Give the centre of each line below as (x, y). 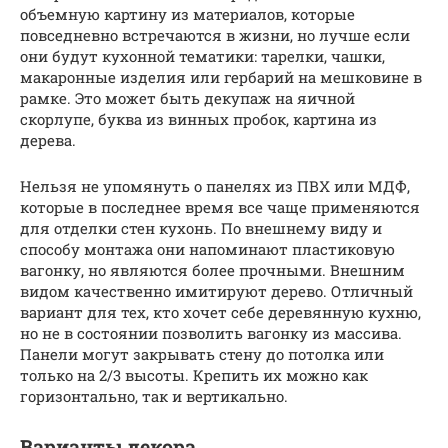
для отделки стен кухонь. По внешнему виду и (201, 227)
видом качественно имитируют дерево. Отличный (216, 290)
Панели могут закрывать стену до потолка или (202, 353)
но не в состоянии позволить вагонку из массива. (211, 332)
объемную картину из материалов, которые (187, 13)
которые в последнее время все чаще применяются (220, 206)
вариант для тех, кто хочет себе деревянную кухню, (220, 311)
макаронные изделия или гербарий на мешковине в (221, 76)
